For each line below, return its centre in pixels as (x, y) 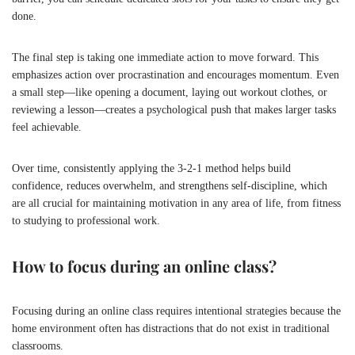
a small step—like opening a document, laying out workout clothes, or (170, 92)
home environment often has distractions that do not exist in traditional (171, 328)
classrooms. (38, 345)
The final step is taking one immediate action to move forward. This (165, 57)
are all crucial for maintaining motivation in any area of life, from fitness (176, 203)
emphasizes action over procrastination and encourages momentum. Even (176, 74)
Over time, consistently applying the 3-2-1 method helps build (151, 168)
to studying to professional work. (86, 220)
